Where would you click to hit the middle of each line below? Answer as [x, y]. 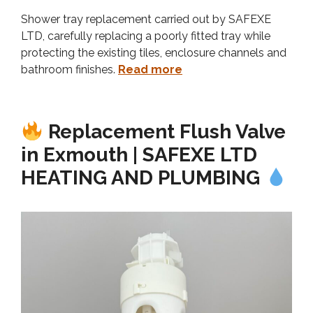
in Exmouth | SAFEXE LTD [139, 155]
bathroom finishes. [70, 70]
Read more [150, 70]
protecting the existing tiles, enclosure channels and [154, 53]
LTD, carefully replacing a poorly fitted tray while [146, 36]
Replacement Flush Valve [164, 132]
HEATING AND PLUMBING [143, 178]
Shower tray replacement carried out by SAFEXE [146, 20]
